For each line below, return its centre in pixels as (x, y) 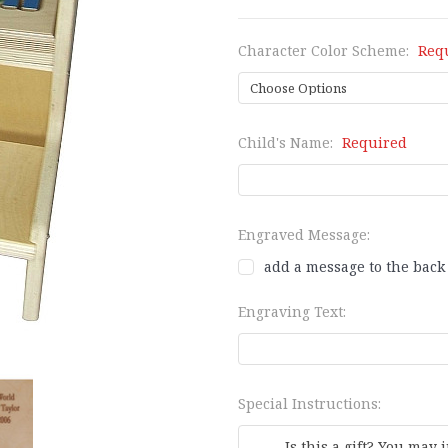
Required (374, 142)
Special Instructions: (309, 403)
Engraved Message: (304, 234)
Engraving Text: (292, 311)
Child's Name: (287, 142)
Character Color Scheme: (325, 50)
